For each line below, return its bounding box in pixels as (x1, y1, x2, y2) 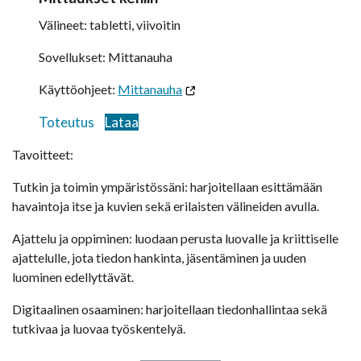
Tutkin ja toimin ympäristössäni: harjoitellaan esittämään (12, 179, 322, 195)
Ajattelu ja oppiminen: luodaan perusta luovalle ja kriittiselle (12, 230, 338, 247)
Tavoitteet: (12, 147, 73, 163)
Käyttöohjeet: (39, 81, 118, 98)
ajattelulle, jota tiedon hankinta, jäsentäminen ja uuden (12, 250, 306, 266)
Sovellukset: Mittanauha (39, 49, 173, 65)
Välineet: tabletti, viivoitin (39, 17, 181, 33)
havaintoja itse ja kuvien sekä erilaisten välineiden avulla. (12, 198, 319, 214)
